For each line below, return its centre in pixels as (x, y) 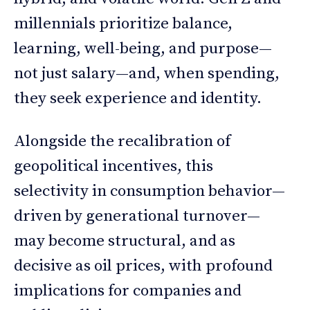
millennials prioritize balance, (123, 24)
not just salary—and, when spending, (147, 73)
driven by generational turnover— (137, 216)
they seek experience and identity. (138, 98)
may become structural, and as (125, 241)
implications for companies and (128, 291)
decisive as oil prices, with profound (143, 266)
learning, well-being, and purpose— (143, 48)
